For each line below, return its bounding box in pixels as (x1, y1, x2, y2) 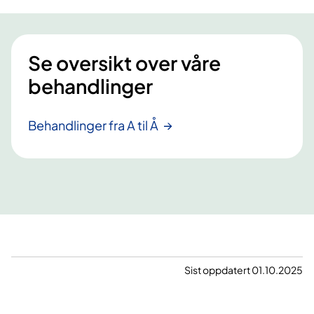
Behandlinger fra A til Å (28, 117, 158, 134)
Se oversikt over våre (28, 50, 221, 76)
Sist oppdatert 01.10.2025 (184, 264, 303, 277)
